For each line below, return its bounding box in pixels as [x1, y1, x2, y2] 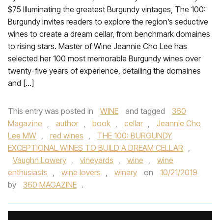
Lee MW [8, 131, 36, 140]
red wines [50, 131, 83, 140]
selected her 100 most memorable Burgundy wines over [8, 54, 201, 63]
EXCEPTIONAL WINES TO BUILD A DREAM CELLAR [8, 143, 183, 153]
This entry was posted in [8, 106, 95, 116]
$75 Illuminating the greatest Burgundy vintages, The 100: [8, 4, 206, 14]
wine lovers [61, 167, 101, 177]
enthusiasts [8, 167, 48, 177]
